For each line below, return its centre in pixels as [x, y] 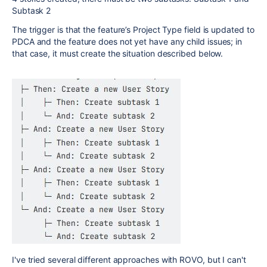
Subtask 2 [32, 10]
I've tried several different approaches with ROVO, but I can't [129, 260]
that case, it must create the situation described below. [118, 53]
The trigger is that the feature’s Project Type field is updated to [133, 30]
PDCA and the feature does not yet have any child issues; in [127, 41]
